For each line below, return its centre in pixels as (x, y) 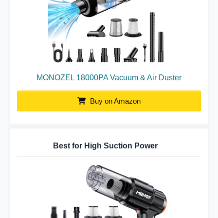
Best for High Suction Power (105, 146)
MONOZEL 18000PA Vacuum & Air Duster (109, 78)
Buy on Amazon (114, 101)
